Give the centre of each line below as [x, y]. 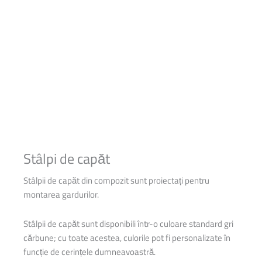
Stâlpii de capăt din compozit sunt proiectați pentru [116, 181]
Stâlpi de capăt [67, 159]
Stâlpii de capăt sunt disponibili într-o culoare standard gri [128, 223]
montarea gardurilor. [61, 195]
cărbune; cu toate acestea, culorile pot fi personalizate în [127, 237]
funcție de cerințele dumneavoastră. [89, 251]
